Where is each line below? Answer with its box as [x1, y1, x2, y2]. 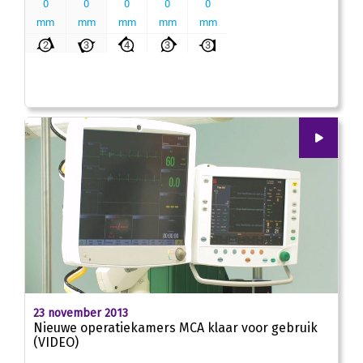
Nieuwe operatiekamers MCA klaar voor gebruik [33, 320, 318, 336]
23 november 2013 [33, 306, 128, 321]
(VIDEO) [33, 335, 79, 351]
